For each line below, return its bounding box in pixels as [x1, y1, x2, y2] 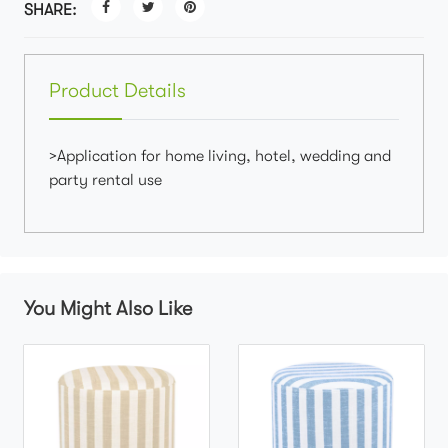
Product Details [49, 79, 186, 102]
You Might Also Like [24, 297, 192, 320]
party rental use [49, 171, 162, 189]
